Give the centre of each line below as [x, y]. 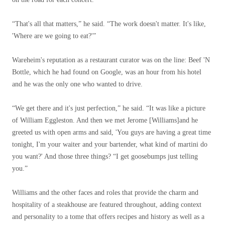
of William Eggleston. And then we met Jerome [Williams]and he [105, 120]
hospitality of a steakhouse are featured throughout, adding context [107, 205]
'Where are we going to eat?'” [54, 36]
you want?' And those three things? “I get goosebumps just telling [105, 156]
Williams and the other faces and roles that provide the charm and [105, 193]
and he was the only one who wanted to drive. [77, 84]
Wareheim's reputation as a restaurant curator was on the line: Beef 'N [111, 60]
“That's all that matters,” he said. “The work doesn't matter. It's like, [109, 24]
